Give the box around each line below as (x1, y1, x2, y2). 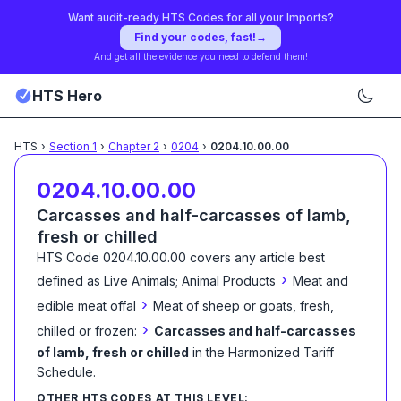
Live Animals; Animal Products (104, 273, 276, 288)
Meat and (293, 273, 348, 288)
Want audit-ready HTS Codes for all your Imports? (67, 11, 334, 24)
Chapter (108, 140, 153, 153)
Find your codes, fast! (134, 30, 256, 44)
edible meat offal (37, 298, 136, 313)
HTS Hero (32, 87, 102, 105)
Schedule (37, 364, 93, 380)
